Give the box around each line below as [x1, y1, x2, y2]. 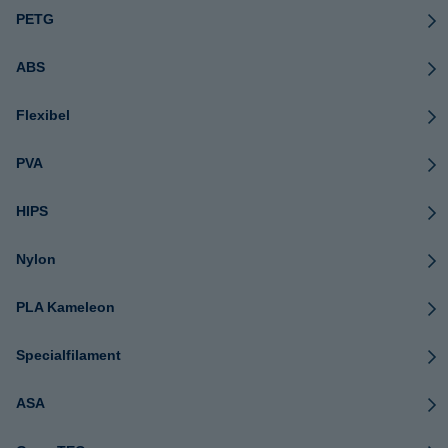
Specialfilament [16, 347, 121, 364]
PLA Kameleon [16, 299, 115, 316]
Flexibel [16, 107, 70, 124]
